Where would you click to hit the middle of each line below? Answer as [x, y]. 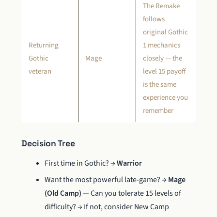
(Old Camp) [63, 194]
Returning [44, 45]
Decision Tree [48, 143]
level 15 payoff [164, 71]
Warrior [129, 163]
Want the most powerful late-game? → [106, 180]
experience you [165, 97]
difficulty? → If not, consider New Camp [107, 207]
